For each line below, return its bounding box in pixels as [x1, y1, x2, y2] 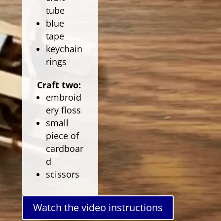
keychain [45, 43, 82, 55]
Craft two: [37, 79, 83, 91]
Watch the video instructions [33, 201, 163, 214]
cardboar [45, 143, 83, 154]
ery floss [45, 104, 81, 116]
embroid [45, 91, 81, 103]
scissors [45, 168, 79, 180]
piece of [45, 130, 79, 142]
